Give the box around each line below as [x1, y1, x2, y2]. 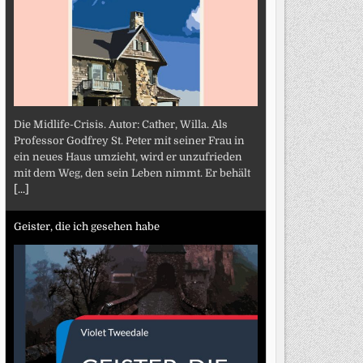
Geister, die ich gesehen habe [13, 220, 160, 233]
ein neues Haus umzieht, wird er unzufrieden [13, 150, 242, 163]
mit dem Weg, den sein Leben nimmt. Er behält [13, 166, 250, 179]
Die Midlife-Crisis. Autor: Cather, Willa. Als [13, 117, 228, 130]
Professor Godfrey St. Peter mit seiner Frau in [13, 134, 245, 147]
